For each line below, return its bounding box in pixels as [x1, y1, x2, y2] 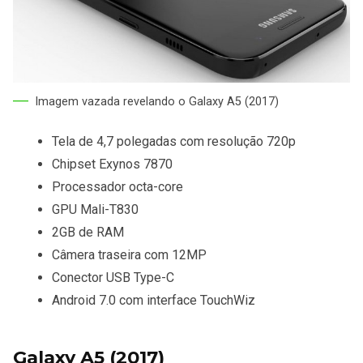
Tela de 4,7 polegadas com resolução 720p [52, 133, 296, 149]
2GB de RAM [52, 224, 124, 240]
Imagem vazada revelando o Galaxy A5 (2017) [35, 94, 279, 109]
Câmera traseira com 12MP [52, 246, 207, 263]
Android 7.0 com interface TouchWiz [52, 292, 255, 308]
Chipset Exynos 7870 [52, 156, 173, 172]
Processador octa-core [52, 178, 183, 194]
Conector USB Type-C [52, 269, 174, 285]
